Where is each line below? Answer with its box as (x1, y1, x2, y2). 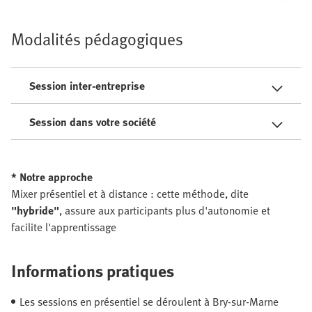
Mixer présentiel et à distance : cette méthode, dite (11, 185, 249, 203)
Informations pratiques (11, 258, 174, 283)
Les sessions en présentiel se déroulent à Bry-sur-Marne (19, 293, 279, 311)
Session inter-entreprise (29, 77, 145, 95)
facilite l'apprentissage (11, 219, 116, 236)
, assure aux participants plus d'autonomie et (59, 202, 270, 219)
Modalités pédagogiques (11, 26, 183, 52)
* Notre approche (11, 169, 93, 186)
